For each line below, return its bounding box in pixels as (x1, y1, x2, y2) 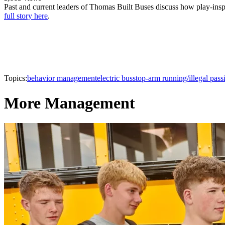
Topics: (4, 74, 27, 83)
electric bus (97, 74, 133, 83)
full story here (4, 12, 48, 21)
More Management (4, 93, 135, 112)
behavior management (27, 74, 97, 83)
